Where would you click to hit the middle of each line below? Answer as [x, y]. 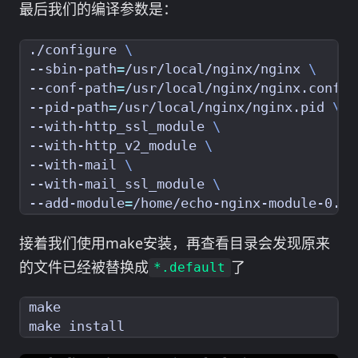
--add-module [77, 203]
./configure [77, 50]
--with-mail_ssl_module [121, 184]
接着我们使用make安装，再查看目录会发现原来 [175, 243]
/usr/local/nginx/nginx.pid [225, 107]
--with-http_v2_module [117, 145]
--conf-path [73, 88]
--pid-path [69, 107]
